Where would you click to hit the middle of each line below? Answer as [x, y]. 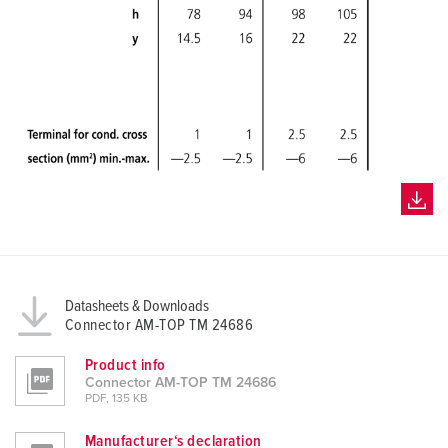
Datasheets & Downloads [137, 306]
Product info [125, 365]
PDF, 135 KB [116, 399]
